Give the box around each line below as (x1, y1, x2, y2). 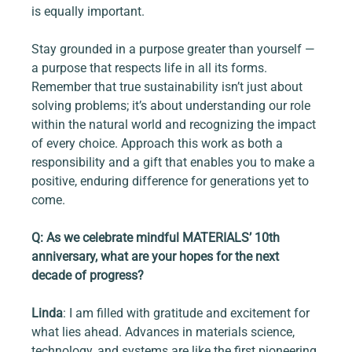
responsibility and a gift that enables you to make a (31, 155, 319, 170)
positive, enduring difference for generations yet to (31, 174, 313, 189)
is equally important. (31, 4, 145, 20)
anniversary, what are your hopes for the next (31, 249, 283, 265)
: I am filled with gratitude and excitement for (63, 306, 313, 321)
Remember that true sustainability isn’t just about (31, 79, 306, 95)
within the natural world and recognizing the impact (31, 117, 320, 133)
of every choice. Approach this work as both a (31, 136, 287, 152)
